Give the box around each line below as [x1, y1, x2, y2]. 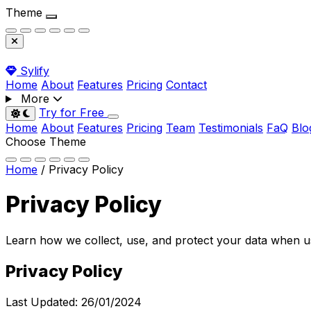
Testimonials [199, 121, 263, 135]
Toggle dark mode [19, 118, 92, 128]
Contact [166, 78, 207, 92]
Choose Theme [6, 135, 86, 149]
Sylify [20, 64, 49, 78]
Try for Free [39, 106, 108, 119]
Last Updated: [6, 294, 81, 309]
